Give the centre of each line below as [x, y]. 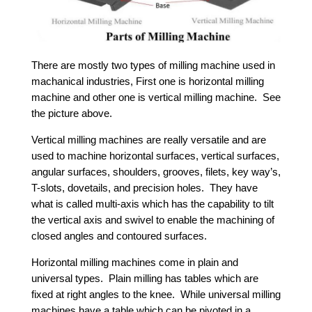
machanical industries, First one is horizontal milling [147, 81]
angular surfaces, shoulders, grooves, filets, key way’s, [156, 172]
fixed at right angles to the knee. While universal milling [156, 295]
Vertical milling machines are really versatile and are [148, 140]
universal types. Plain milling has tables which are [145, 279]
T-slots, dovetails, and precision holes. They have [144, 188]
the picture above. [71, 114]
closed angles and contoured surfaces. [119, 236]
